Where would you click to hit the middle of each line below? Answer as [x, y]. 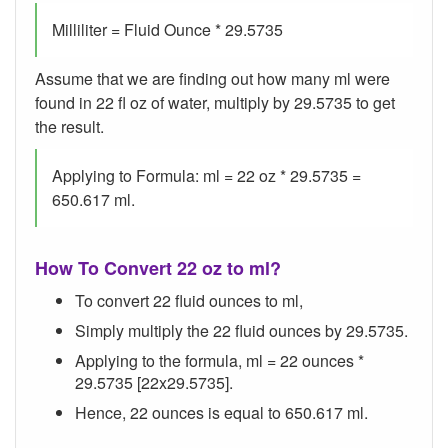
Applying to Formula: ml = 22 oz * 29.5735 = [206, 176]
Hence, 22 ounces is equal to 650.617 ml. [221, 413]
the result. [69, 127]
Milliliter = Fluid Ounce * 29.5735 [167, 30]
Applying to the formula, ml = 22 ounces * [219, 361]
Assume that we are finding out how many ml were [212, 79]
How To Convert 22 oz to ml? [158, 268]
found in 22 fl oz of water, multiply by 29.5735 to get [215, 103]
